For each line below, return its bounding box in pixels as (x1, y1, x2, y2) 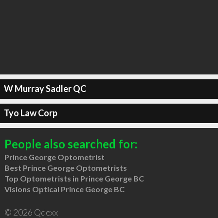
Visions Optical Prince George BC (4, 184, 125, 194)
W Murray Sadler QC (3, 83, 86, 94)
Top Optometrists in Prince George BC (4, 173, 144, 183)
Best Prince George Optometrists (4, 163, 127, 172)
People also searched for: (4, 136, 137, 151)
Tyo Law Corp (3, 108, 57, 118)
